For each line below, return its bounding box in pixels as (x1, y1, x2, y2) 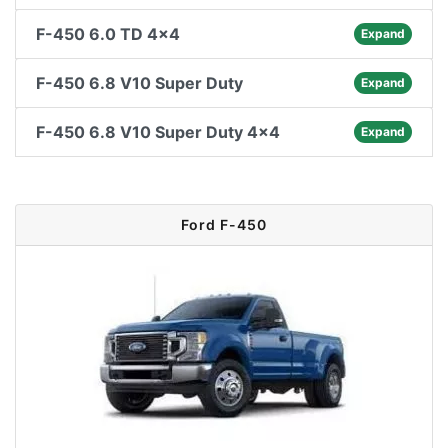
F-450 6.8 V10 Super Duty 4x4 (36, 122, 280, 142)
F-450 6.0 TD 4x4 (36, 24, 180, 44)
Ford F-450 (181, 216, 267, 233)
